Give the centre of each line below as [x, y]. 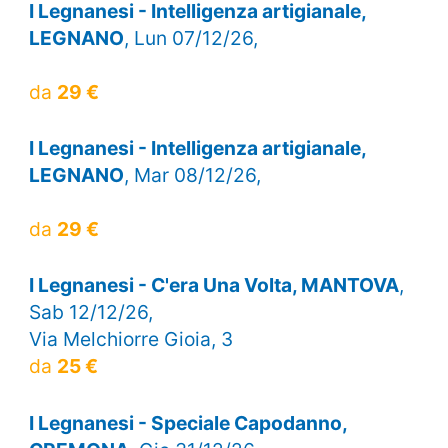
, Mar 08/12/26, [192, 175]
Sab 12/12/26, [90, 312]
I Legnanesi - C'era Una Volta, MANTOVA [213, 285]
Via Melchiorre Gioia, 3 [130, 339]
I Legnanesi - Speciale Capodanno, [187, 422]
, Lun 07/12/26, [190, 37]
